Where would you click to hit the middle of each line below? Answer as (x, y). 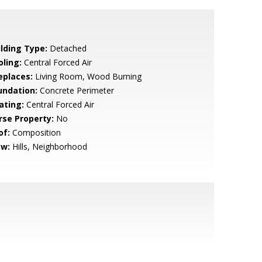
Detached (67, 48)
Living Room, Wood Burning (87, 76)
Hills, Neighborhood (48, 146)
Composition (35, 132)
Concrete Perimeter (75, 90)
